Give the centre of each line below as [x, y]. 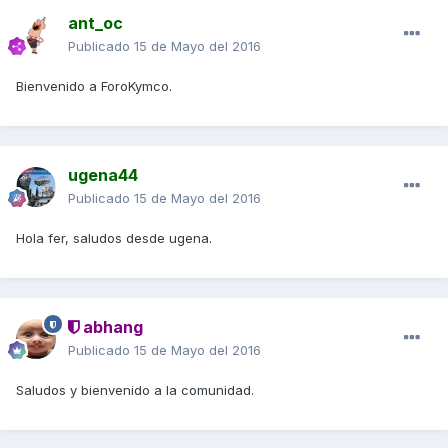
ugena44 [103, 175]
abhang [111, 327]
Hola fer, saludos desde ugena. [114, 238]
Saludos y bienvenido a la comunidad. [135, 390]
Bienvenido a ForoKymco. [94, 86]
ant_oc [95, 23]
